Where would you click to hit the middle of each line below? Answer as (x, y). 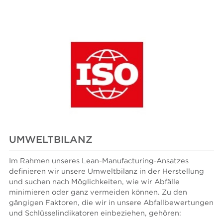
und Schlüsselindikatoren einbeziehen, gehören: (95, 213)
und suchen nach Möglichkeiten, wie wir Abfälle (95, 182)
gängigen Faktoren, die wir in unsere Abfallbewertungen (111, 203)
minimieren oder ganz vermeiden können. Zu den (98, 192)
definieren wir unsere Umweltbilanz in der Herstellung (107, 171)
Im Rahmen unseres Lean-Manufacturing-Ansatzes (99, 161)
